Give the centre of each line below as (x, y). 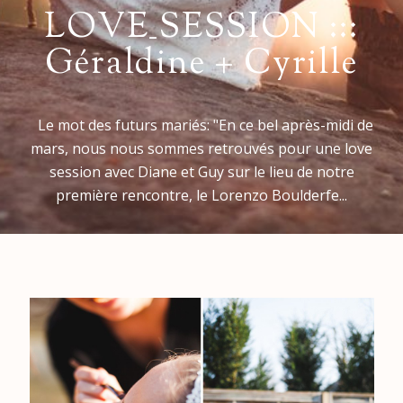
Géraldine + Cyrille (201, 64)
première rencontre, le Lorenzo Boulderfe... (201, 195)
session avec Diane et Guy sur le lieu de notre (201, 171)
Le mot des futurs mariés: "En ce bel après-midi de (201, 125)
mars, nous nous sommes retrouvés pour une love (201, 148)
